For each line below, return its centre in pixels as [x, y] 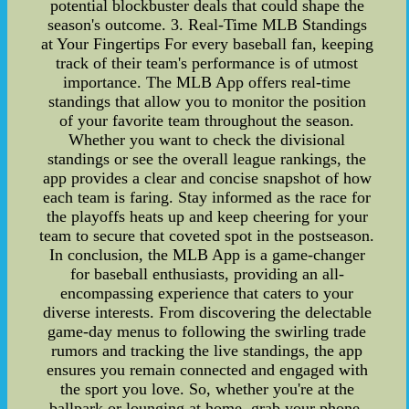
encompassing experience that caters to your [207, 293]
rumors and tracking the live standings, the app [207, 351]
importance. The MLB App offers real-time [207, 82]
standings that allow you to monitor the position [207, 101]
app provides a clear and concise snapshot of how [207, 178]
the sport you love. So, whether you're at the [207, 389]
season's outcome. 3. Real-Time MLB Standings [207, 25]
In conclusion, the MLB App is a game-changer [207, 255]
